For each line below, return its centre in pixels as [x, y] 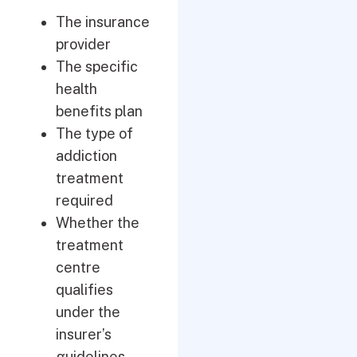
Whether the [98, 223]
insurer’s [84, 334]
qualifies [84, 290]
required [84, 200]
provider [83, 44]
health [76, 89]
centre [78, 267]
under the [88, 312]
